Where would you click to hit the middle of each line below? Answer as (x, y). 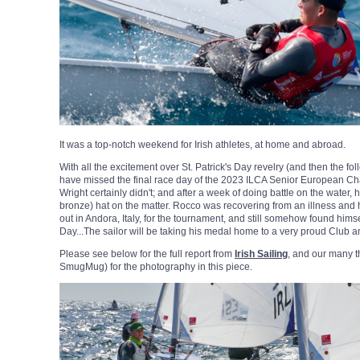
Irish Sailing (261, 254)
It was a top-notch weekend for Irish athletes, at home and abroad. (202, 145)
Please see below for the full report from (147, 254)
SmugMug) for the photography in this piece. (157, 267)
